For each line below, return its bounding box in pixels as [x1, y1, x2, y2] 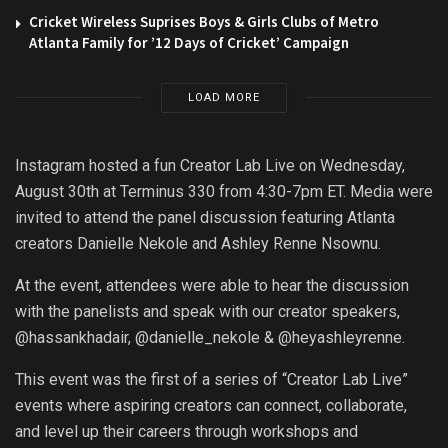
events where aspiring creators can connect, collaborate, [15, 395, 407, 415]
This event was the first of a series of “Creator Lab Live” [15, 369, 408, 389]
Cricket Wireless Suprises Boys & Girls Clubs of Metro [29, 11, 379, 31]
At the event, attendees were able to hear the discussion [15, 275, 409, 295]
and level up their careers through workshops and [15, 421, 358, 441]
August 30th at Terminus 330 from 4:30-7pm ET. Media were [15, 181, 433, 201]
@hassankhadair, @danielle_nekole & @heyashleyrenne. [15, 327, 405, 347]
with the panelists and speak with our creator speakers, [15, 301, 400, 321]
